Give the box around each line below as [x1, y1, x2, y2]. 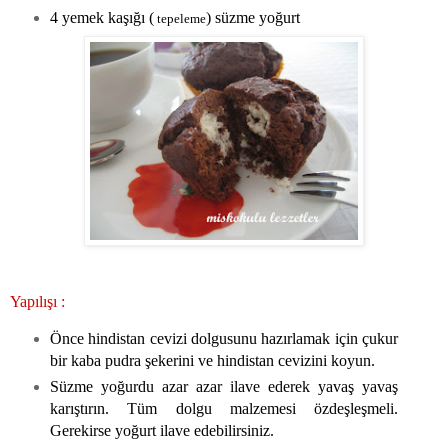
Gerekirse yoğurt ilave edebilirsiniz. [49, 422, 274, 440]
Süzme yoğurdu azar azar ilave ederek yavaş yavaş [49, 378, 399, 396]
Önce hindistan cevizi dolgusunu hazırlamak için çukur [49, 330, 399, 348]
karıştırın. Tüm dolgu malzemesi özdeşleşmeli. [49, 400, 399, 418]
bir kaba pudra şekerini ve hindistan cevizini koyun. [49, 352, 375, 370]
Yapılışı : [10, 293, 65, 311]
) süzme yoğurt [205, 8, 300, 26]
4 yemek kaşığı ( [49, 8, 154, 26]
